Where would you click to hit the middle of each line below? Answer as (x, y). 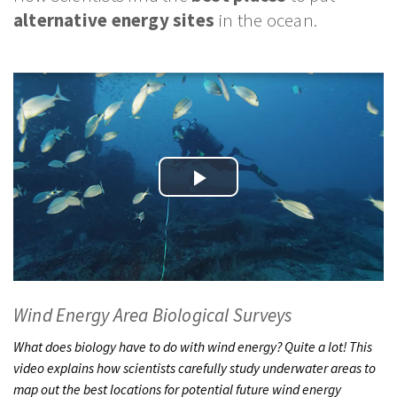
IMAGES (198, 76)
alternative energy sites (114, 20)
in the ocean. (266, 20)
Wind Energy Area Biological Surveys (153, 315)
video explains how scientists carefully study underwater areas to (195, 369)
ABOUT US (198, 113)
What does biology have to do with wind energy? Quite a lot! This (193, 347)
